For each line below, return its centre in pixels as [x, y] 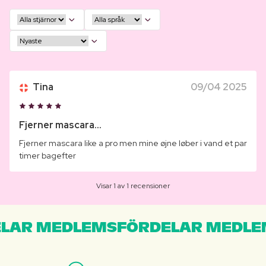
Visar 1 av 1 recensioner [133, 186]
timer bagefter [47, 156]
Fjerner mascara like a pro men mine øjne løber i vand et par [133, 143]
